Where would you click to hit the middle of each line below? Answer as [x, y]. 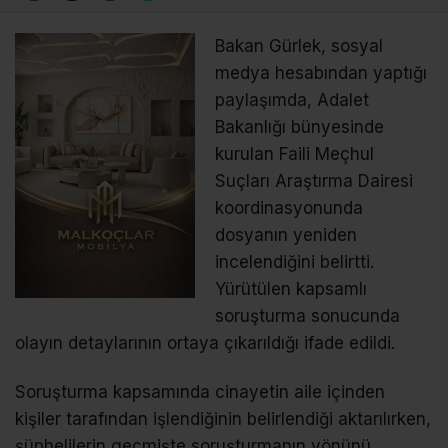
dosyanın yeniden [286, 234]
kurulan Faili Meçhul [294, 153]
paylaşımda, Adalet [292, 99]
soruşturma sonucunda [307, 315]
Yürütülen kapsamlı [291, 288]
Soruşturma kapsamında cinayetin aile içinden [200, 391]
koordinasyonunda [289, 207]
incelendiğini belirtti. [294, 261]
